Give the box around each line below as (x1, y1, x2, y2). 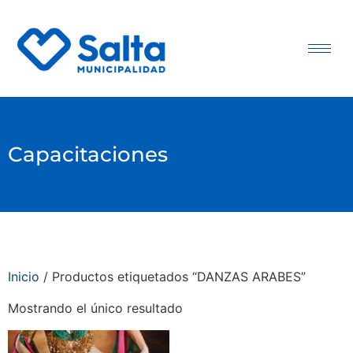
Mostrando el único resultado (8, 300, 183, 317)
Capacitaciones (8, 142, 168, 168)
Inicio (8, 269, 39, 285)
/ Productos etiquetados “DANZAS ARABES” (39, 269, 306, 285)
